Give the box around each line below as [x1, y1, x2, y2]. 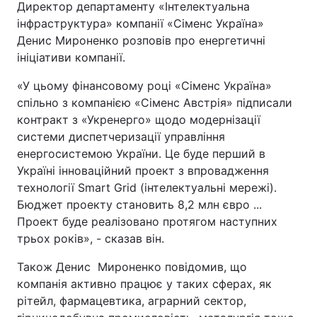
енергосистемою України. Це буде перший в [17, 146, 265, 161]
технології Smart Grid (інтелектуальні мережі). [17, 180, 277, 195]
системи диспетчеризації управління [17, 129, 225, 144]
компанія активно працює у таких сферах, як [17, 277, 272, 291]
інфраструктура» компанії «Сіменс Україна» [17, 16, 264, 30]
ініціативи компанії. [17, 50, 125, 64]
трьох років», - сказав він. [17, 231, 164, 246]
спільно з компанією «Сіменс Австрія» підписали [17, 96, 292, 110]
